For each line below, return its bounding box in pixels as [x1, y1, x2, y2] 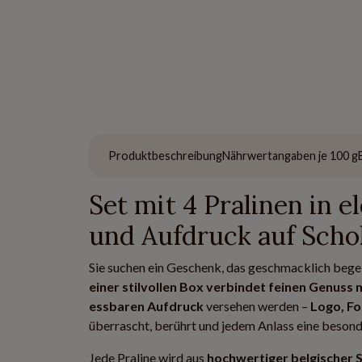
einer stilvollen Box [89, 279, 204, 294]
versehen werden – [204, 298, 310, 314]
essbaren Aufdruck [89, 298, 204, 314]
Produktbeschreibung [108, 149, 222, 162]
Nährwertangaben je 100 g [222, 149, 358, 162]
